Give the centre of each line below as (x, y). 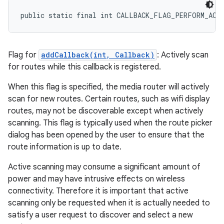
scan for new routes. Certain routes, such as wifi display (109, 99)
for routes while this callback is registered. (84, 67)
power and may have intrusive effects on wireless (96, 179)
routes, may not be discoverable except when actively (105, 111)
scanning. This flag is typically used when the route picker (110, 123)
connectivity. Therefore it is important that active (98, 191)
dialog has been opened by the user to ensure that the (106, 135)
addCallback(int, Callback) (98, 55)
